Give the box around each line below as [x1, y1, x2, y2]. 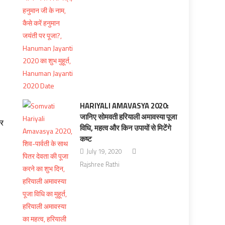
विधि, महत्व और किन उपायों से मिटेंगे [79, 122, 171, 134]
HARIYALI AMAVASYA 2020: [79, 100, 169, 111]
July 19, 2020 [86, 146, 122, 156]
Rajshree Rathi [79, 159, 120, 169]
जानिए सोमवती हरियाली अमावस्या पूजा [79, 111, 177, 123]
